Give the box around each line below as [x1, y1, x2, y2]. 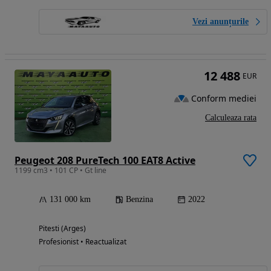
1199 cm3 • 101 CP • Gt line [15, 165, 106, 175]
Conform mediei [191, 92, 256, 104]
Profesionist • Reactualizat [39, 236, 126, 247]
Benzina [126, 194, 153, 204]
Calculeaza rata [205, 113, 256, 123]
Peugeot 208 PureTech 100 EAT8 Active [15, 153, 195, 167]
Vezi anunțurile [192, 17, 249, 27]
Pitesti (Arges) [39, 223, 86, 233]
